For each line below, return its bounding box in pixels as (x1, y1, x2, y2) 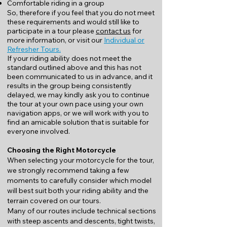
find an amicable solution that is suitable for (7, 118, 149, 127)
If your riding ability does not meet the (7, 54, 132, 63)
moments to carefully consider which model (7, 176, 152, 185)
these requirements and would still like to (7, 17, 139, 26)
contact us (96, 26, 131, 35)
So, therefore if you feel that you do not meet (7, 8, 155, 17)
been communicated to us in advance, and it (7, 72, 153, 81)
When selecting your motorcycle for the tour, (7, 156, 154, 165)
